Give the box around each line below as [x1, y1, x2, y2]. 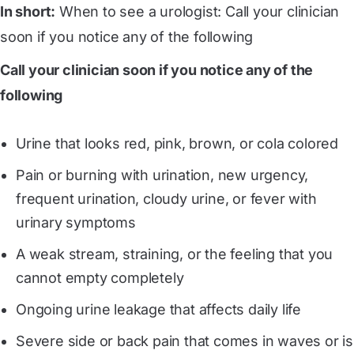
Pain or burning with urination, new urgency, [16, 166, 309, 183]
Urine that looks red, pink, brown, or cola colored [16, 134, 338, 152]
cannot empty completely [16, 269, 184, 286]
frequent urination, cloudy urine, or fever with [16, 190, 317, 207]
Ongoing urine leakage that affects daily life [16, 300, 301, 318]
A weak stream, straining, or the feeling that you [16, 245, 333, 262]
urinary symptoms [16, 213, 136, 231]
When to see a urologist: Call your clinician [55, 2, 340, 20]
